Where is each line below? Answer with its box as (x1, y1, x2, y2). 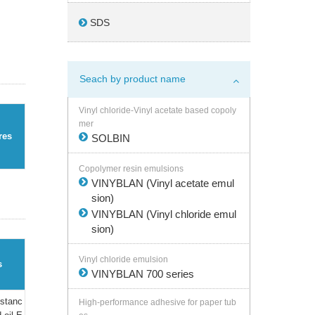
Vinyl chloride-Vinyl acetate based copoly (79, 105, 236, 115)
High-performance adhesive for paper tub (79, 297, 236, 307)
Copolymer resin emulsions (79, 164, 184, 174)
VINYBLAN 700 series (91, 268, 194, 280)
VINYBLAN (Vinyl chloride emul (91, 208, 236, 220)
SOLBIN (91, 132, 130, 144)
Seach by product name (79, 73, 186, 84)
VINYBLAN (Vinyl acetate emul (91, 177, 234, 189)
